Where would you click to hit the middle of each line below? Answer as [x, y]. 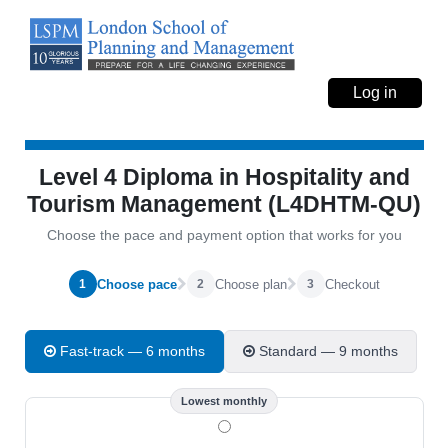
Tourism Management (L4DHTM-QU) [224, 204]
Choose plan [250, 284]
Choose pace [136, 284]
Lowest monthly [224, 401]
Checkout [352, 284]
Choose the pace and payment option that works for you [224, 235]
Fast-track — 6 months [132, 351]
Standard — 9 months [328, 351]
